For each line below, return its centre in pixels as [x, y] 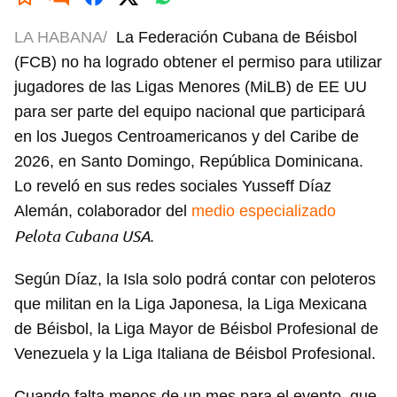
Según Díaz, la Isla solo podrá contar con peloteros [195, 280]
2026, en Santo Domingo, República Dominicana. [189, 162]
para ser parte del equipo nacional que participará [190, 112]
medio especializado [264, 211]
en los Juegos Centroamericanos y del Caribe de [187, 137]
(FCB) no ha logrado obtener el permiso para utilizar [198, 62]
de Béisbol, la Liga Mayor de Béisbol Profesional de [196, 329]
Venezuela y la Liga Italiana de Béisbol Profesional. [197, 354]
